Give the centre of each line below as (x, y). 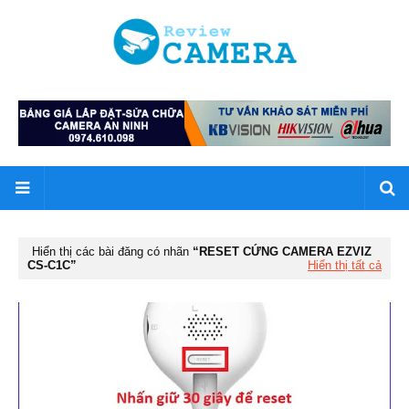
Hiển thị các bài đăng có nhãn (112, 252)
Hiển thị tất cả (345, 266)
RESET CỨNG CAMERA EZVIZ (285, 252)
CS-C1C (49, 266)
